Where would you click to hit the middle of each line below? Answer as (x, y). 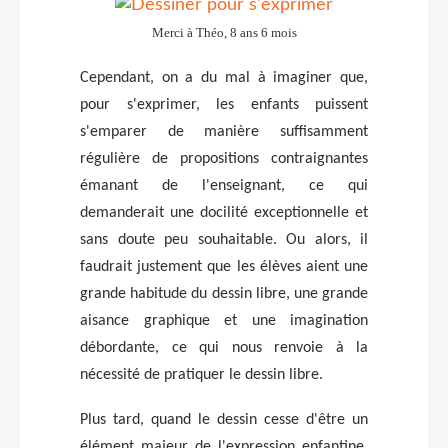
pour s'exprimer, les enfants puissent (224, 104)
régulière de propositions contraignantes (224, 158)
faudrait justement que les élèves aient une (224, 266)
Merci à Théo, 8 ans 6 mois (224, 32)
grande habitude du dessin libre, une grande (224, 293)
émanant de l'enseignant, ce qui (224, 185)
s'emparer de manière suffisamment (224, 131)
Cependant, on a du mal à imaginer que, (224, 77)
